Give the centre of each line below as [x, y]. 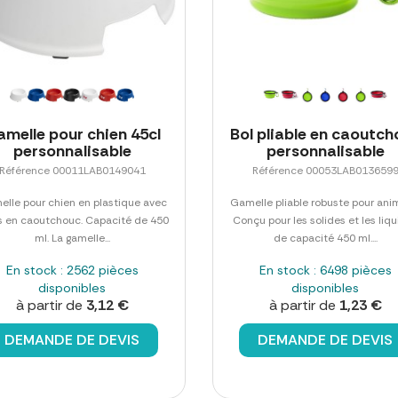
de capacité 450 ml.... [325, 239]
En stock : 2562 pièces [72, 271]
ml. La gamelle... [72, 239]
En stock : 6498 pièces [325, 271]
